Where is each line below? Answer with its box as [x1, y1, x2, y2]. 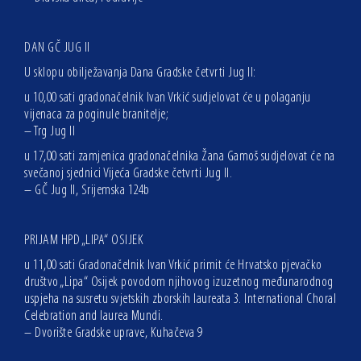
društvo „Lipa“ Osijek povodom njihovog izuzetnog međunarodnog [24, 274, 334, 290]
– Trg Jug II [24, 123, 75, 139]
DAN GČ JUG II [24, 39, 90, 56]
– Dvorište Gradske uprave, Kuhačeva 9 [24, 325, 203, 341]
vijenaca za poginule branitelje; [24, 106, 168, 122]
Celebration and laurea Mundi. [24, 308, 164, 324]
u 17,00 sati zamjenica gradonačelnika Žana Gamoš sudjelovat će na [24, 148, 335, 164]
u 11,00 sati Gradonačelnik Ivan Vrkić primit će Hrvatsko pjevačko [24, 257, 322, 273]
